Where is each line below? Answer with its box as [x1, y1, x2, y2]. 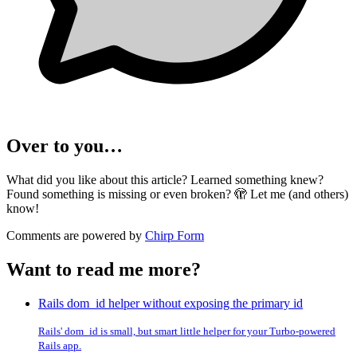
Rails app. [38, 339, 81, 351]
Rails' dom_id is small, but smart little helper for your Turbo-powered [38, 324, 335, 337]
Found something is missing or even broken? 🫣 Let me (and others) [6, 186, 348, 201]
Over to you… [6, 135, 123, 156]
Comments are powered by [6, 228, 145, 242]
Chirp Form [145, 228, 204, 242]
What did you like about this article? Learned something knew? [6, 172, 324, 186]
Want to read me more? [6, 258, 201, 280]
